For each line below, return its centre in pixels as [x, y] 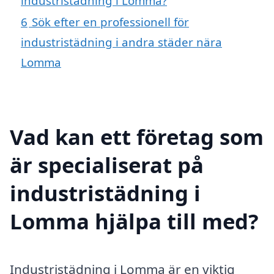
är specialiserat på [107, 165]
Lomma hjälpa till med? [134, 221]
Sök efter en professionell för [110, 22]
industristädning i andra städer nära [121, 42]
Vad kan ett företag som [137, 137]
